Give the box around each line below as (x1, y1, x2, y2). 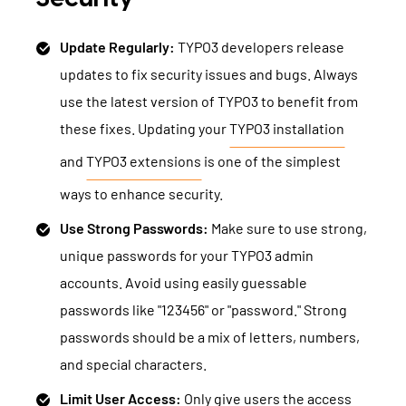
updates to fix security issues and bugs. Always (60, 65, 358, 82)
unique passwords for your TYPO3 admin (60, 246, 314, 264)
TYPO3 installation (229, 120, 344, 137)
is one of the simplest (201, 152, 341, 169)
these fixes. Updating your (60, 120, 229, 137)
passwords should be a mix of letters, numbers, (60, 328, 360, 345)
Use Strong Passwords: (60, 219, 208, 237)
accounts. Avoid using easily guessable (60, 274, 307, 291)
